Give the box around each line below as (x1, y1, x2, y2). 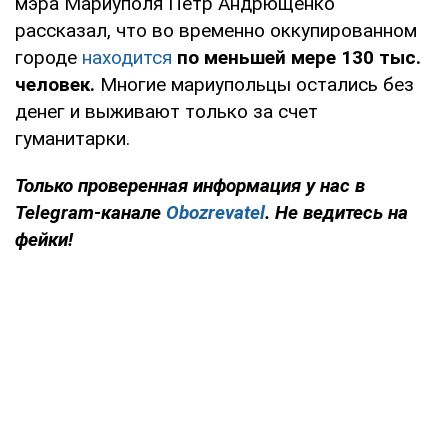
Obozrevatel (166, 200, 265, 224)
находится (82, 45, 172, 69)
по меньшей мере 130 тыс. (172, 45, 421, 69)
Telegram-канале (15, 200, 166, 224)
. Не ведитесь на (265, 200, 408, 224)
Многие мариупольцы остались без (100, 72, 414, 96)
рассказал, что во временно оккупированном (15, 18, 417, 42)
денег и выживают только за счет (15, 99, 318, 123)
